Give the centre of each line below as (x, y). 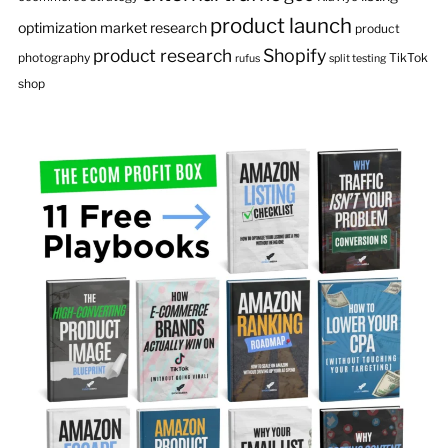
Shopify (294, 55)
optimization (57, 27)
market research (153, 27)
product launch (280, 25)
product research (162, 55)
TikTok (408, 57)
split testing (357, 58)
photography (53, 57)
